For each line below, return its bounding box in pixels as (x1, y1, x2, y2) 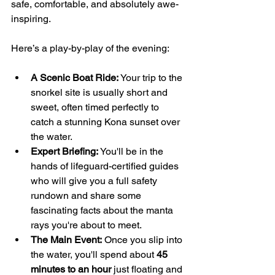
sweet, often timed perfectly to (31, 101, 161, 113)
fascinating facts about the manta (31, 204, 176, 216)
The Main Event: (31, 233, 102, 246)
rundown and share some (31, 189, 144, 201)
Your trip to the (118, 71, 185, 83)
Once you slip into (102, 233, 185, 246)
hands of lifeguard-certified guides (31, 160, 181, 172)
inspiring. (11, 12, 51, 25)
